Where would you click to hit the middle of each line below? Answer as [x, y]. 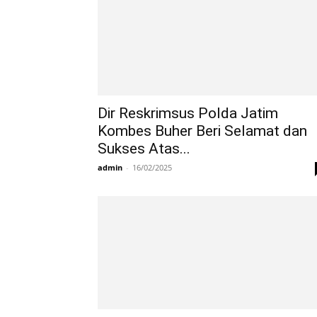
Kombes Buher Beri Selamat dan [202, 131]
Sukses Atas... [144, 149]
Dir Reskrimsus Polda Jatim [188, 113]
